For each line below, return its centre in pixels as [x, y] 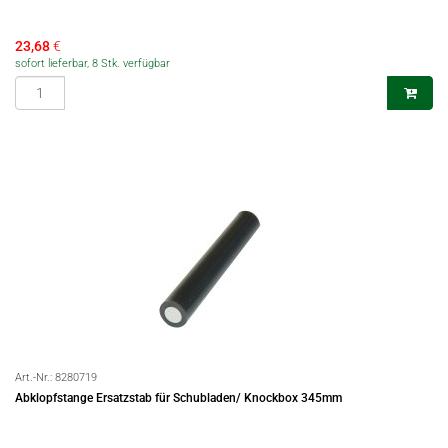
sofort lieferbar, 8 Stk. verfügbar [92, 63]
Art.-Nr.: [35, 377]
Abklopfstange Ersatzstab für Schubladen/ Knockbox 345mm [178, 398]
